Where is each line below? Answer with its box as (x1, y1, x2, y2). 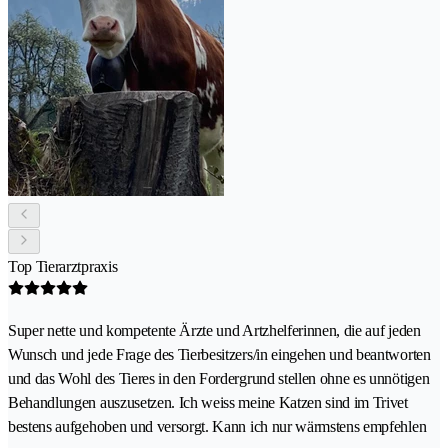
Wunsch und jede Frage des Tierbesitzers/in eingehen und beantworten (8, 345, 431, 363)
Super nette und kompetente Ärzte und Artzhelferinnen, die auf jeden (8, 321, 421, 339)
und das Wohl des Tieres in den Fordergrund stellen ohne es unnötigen (8, 369, 430, 387)
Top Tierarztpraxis (8, 257, 118, 275)
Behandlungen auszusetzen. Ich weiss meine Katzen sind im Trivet (8, 393, 408, 411)
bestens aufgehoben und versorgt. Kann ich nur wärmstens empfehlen (8, 417, 427, 435)
